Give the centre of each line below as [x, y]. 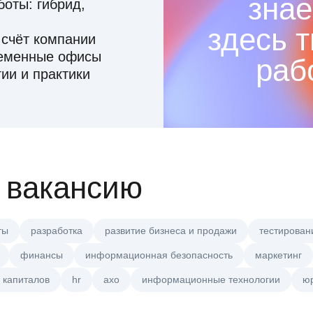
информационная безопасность [159, 255]
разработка [57, 231]
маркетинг [278, 255]
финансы [42, 255]
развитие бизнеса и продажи [171, 231]
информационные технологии [211, 280]
